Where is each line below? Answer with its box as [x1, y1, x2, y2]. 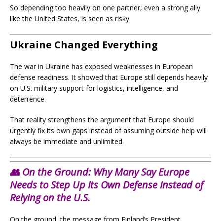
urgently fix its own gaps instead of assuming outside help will [10, 126, 207, 135]
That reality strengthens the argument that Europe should [10, 115, 194, 124]
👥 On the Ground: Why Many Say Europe [10, 165, 189, 179]
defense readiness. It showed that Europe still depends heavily [10, 73, 208, 82]
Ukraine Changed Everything [10, 38, 158, 51]
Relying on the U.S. [10, 191, 90, 204]
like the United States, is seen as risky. [10, 14, 131, 23]
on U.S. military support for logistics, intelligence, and [10, 83, 178, 93]
